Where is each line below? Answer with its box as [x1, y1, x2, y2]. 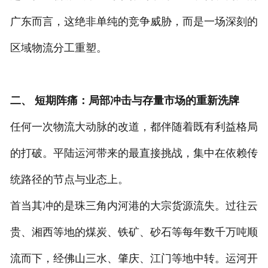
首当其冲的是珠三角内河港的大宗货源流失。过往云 [10, 199, 258, 212]
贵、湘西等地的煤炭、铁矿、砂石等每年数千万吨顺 [10, 226, 258, 238]
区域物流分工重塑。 [10, 41, 107, 54]
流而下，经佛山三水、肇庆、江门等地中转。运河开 [10, 252, 258, 264]
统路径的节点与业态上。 [10, 173, 129, 185]
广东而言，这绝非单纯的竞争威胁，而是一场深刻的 [10, 15, 258, 28]
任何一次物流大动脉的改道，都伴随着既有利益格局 [10, 120, 258, 133]
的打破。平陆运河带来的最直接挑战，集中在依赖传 [10, 147, 258, 159]
